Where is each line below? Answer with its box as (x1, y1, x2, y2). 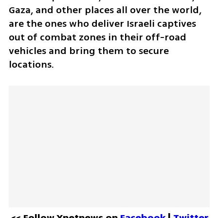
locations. (8, 57, 54, 72)
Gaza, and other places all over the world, (8, 3, 201, 18)
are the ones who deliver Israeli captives (8, 17, 196, 31)
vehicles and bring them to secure (8, 44, 169, 58)
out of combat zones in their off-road (8, 30, 186, 45)
